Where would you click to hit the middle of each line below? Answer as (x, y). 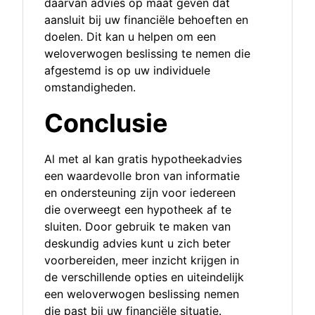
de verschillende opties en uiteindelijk (144, 277)
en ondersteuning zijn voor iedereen (140, 193)
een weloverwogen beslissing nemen (142, 294)
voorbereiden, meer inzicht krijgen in (142, 261)
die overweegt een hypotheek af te (138, 210)
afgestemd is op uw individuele (127, 71)
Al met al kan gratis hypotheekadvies (143, 159)
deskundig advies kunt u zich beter (137, 244)
